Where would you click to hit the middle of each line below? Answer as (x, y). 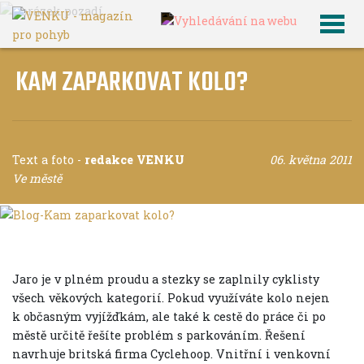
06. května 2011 (311, 160)
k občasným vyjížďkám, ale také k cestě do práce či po (169, 316)
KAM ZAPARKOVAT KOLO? (132, 83)
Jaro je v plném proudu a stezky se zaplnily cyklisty (166, 279)
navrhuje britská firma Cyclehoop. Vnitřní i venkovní (171, 353)
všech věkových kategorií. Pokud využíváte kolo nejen (171, 297)
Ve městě (37, 178)
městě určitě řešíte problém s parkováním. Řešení (159, 335)
